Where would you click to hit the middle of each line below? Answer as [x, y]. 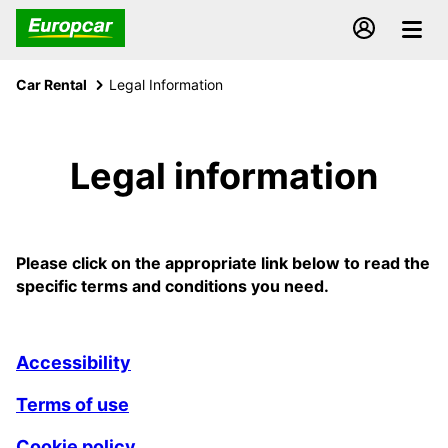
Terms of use [72, 404]
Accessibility [73, 362]
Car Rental [51, 84]
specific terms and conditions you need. [172, 286]
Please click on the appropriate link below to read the [223, 263]
